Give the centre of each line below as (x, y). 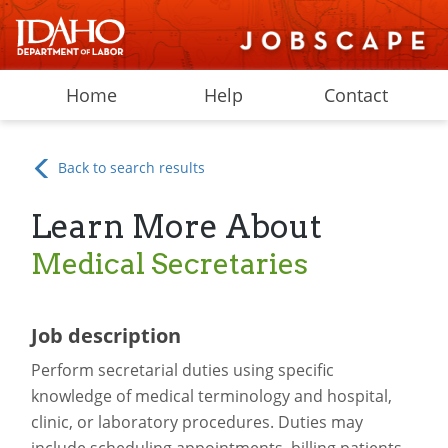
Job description (105, 336)
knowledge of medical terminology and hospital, (211, 396)
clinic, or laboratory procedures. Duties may (196, 422)
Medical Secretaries (169, 263)
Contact (356, 95)
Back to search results (130, 167)
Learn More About (176, 227)
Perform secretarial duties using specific (182, 370)
